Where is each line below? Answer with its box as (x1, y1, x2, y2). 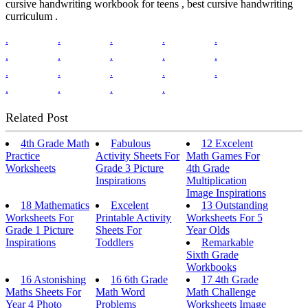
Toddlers (96, 236, 134, 248)
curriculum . (5, 10, 58, 22)
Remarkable (201, 236, 254, 248)
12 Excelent (201, 137, 253, 149)
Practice (5, 149, 40, 162)
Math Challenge (186, 285, 256, 298)
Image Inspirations (186, 186, 266, 199)
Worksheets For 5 (186, 211, 263, 223)
